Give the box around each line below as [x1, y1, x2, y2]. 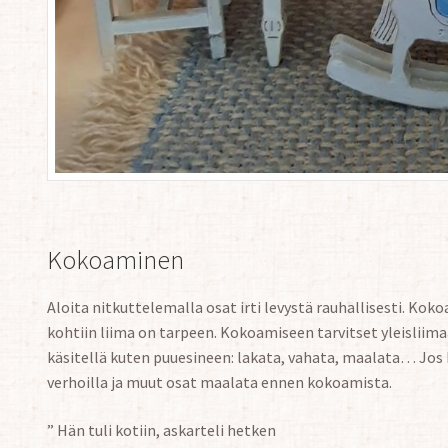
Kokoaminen [46, 244, 184, 277]
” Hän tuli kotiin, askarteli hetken [46, 419, 276, 440]
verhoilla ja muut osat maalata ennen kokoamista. [46, 372, 392, 393]
